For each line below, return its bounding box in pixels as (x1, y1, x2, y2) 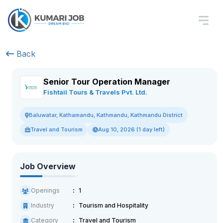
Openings (31, 187, 60, 194)
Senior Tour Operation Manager (43, 76, 170, 87)
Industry (31, 202, 54, 209)
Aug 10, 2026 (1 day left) (98, 126, 165, 133)
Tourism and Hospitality (79, 202, 148, 209)
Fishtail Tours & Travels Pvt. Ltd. (43, 88, 147, 96)
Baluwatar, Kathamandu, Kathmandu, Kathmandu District (29, 111, 183, 118)
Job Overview (20, 161, 76, 171)
